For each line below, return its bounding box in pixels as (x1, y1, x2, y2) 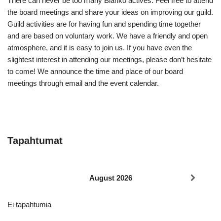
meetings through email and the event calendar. (7, 79, 159, 87)
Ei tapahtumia (7, 200, 51, 209)
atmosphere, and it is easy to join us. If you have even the (7, 43, 192, 52)
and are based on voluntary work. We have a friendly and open (7, 32, 208, 40)
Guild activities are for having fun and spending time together (7, 20, 201, 28)
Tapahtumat (7, 135, 63, 146)
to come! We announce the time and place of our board (7, 67, 183, 75)
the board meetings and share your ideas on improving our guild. (7, 8, 213, 16)
